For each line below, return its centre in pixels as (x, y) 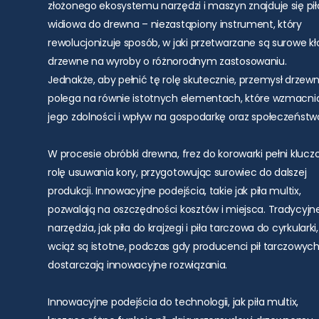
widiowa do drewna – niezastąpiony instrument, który (175, 25)
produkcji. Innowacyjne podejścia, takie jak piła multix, (174, 191)
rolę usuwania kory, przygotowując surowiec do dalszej (177, 173)
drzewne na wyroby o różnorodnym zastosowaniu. (167, 62)
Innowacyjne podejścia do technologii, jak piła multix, (173, 302)
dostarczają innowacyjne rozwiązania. (138, 265)
